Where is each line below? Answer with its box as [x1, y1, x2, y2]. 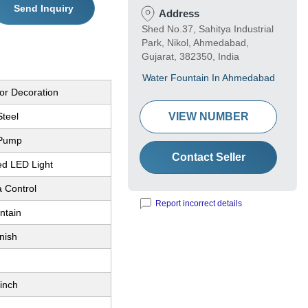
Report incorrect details [155, 199, 242, 209]
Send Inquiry [13, 3, 74, 14]
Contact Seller [171, 151, 245, 164]
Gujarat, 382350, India [142, 51, 239, 63]
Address [159, 8, 199, 20]
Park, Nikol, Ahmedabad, [142, 37, 249, 49]
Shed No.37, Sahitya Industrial [142, 23, 274, 35]
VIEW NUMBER [168, 111, 249, 123]
